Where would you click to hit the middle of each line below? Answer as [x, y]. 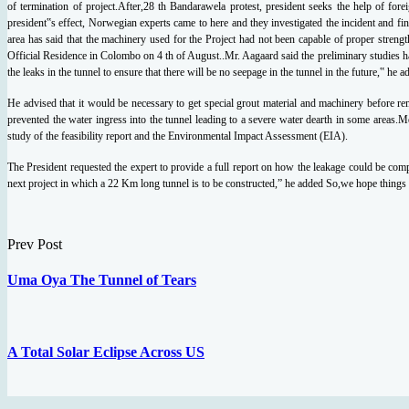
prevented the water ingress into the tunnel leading [118, 119]
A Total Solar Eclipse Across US [106, 351]
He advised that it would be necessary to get [106, 103]
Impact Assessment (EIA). [291, 136]
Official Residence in [54, 55]
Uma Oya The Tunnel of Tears [102, 280]
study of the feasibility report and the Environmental [121, 136]
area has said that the [55, 39]
